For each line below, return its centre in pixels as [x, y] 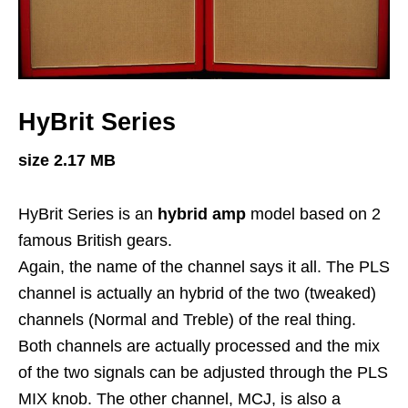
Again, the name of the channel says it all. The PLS [204, 267]
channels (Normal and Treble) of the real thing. [187, 320]
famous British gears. [95, 241]
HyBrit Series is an [88, 214]
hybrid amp [204, 214]
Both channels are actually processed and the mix [199, 347]
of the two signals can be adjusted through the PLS [203, 373]
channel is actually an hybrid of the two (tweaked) [197, 294]
